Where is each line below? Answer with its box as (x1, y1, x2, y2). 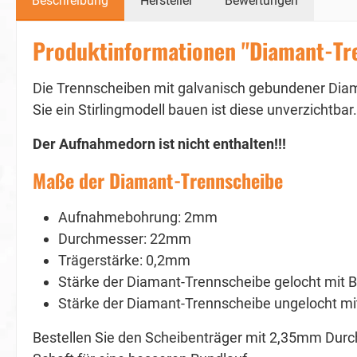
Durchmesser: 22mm (58, 230, 194, 248)
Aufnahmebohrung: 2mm (58, 209, 218, 226)
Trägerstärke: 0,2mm (58, 252, 190, 269)
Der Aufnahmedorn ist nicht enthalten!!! (33, 135, 286, 153)
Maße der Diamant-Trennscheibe (33, 166, 283, 195)
